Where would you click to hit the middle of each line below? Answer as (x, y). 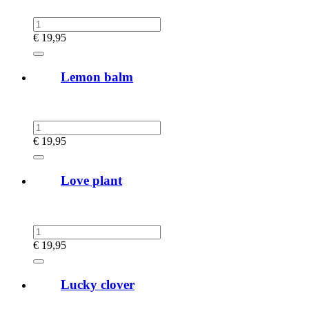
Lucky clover (98, 284)
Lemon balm (97, 77)
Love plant (91, 181)
